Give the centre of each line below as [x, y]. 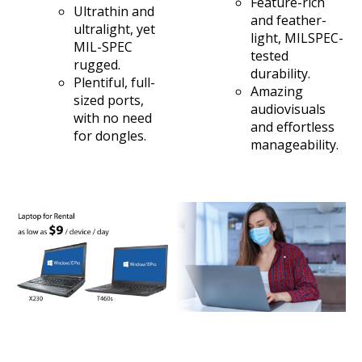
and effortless [293, 126]
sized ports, [109, 100]
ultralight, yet [114, 29]
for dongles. [110, 135]
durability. [280, 73]
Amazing [277, 91]
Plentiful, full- [114, 82]
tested [269, 55]
